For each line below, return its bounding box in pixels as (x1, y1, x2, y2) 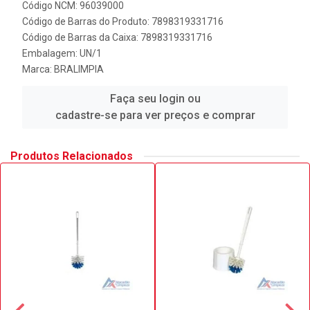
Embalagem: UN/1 (22, 48, 102, 59)
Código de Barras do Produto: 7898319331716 (22, 16, 224, 27)
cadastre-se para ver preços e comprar (55, 109, 255, 122)
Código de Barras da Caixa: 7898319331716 (22, 32, 212, 43)
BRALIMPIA (54, 64, 104, 75)
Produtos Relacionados (10, 149, 133, 163)
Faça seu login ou (109, 92, 201, 105)
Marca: (22, 64, 54, 75)
